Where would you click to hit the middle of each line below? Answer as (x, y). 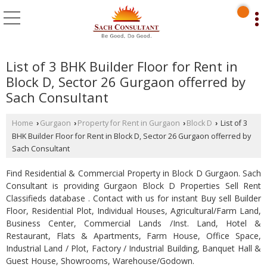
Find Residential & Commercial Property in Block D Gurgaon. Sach (133, 173)
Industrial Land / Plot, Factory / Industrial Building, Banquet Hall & (133, 248)
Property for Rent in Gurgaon (129, 123)
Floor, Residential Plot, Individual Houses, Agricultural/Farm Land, (133, 210)
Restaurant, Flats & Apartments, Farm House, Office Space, (133, 235)
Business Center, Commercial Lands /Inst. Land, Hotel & (133, 223)
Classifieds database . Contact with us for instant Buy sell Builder (133, 198)
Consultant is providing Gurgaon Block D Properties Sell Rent (133, 185)
